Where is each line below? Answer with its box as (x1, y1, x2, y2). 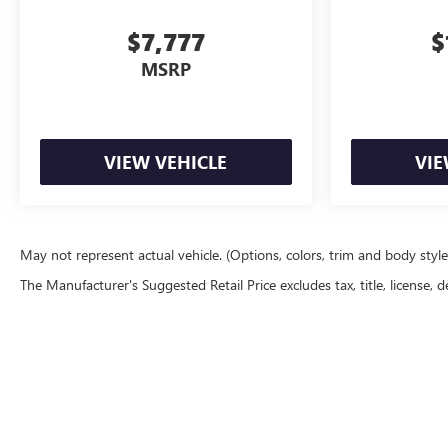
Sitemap (388, 429, 430, 445)
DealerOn (330, 429, 379, 445)
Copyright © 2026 (218, 429, 314, 445)
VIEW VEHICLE (104, 150, 228, 175)
